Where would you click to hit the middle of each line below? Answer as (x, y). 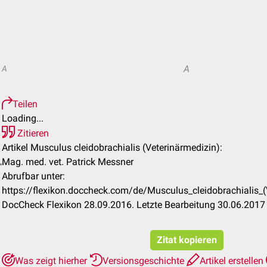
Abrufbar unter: (33, 176)
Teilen (25, 104)
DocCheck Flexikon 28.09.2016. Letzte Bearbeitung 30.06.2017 (133, 205)
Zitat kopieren (187, 240)
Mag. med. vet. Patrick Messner (68, 162)
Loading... (23, 118)
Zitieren (32, 133)
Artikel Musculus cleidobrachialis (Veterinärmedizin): (112, 148)
